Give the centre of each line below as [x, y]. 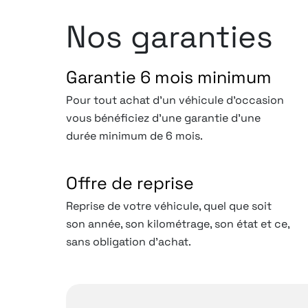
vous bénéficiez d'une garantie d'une [163, 118]
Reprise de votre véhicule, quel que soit [169, 206]
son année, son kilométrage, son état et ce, [178, 223]
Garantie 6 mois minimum [169, 77]
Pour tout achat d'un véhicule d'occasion [175, 100]
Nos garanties [169, 36]
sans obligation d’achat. [130, 241]
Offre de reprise [130, 183]
